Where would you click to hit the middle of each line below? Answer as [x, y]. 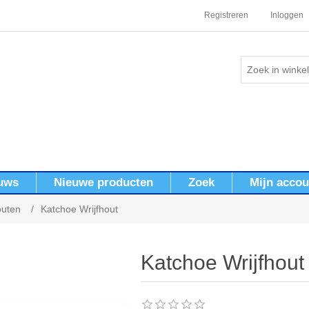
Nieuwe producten [103, 182]
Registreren [226, 15]
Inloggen [287, 15]
